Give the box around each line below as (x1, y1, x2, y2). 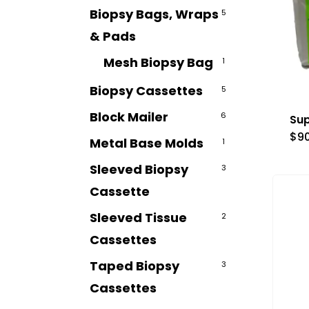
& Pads (90, 28, 136, 45)
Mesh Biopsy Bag (103, 54, 213, 71)
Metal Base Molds (90, 134, 203, 152)
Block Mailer (90, 108, 168, 126)
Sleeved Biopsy (90, 161, 188, 178)
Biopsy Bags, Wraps (90, 6, 219, 23)
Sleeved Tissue (90, 209, 187, 226)
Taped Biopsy (90, 257, 179, 275)
